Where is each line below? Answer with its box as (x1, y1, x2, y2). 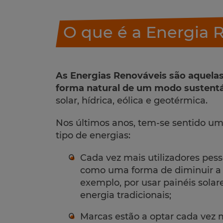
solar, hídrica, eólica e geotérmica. (56, 95, 208, 107)
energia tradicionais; (80, 190, 171, 201)
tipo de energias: (56, 130, 130, 141)
